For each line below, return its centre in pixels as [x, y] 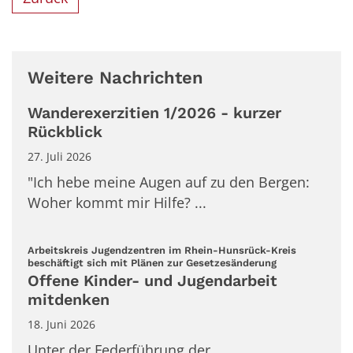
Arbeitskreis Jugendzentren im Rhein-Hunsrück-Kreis [162, 251]
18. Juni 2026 [61, 324]
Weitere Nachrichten [115, 78]
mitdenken [71, 299]
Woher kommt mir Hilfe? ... [117, 203]
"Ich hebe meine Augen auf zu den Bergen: [169, 182]
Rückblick [65, 132]
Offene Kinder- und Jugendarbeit [152, 281]
